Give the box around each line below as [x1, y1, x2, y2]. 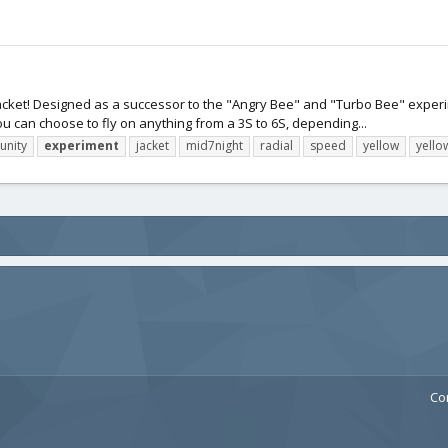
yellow [363, 137, 399, 155]
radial [260, 137, 293, 155]
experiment [44, 137, 119, 155]
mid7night [186, 137, 243, 155]
